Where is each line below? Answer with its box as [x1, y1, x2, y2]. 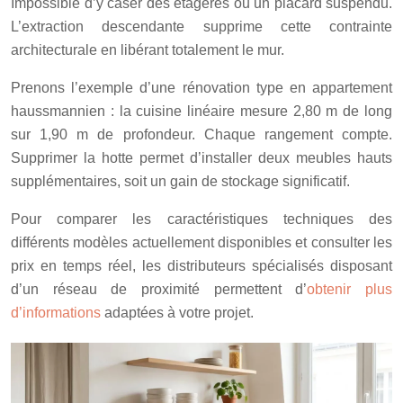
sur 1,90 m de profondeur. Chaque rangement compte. [11, 127, 392, 143]
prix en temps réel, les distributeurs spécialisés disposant [11, 258, 392, 274]
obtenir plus [307, 282, 393, 298]
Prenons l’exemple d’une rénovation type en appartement [11, 80, 392, 96]
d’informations [11, 305, 101, 321]
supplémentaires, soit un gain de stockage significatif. [11, 174, 350, 190]
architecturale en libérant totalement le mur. [11, 42, 284, 58]
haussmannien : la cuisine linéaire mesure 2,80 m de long [11, 103, 392, 120]
